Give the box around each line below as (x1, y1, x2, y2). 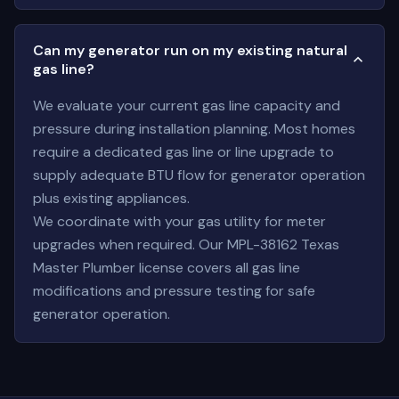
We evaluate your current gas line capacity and (33, 96, 340, 115)
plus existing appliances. (33, 189, 190, 208)
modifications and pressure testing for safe (33, 281, 315, 300)
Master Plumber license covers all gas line (33, 258, 300, 277)
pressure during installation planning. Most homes (33, 119, 355, 138)
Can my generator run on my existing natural (33, 41, 347, 60)
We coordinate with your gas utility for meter (33, 212, 326, 231)
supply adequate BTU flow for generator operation (33, 166, 365, 184)
